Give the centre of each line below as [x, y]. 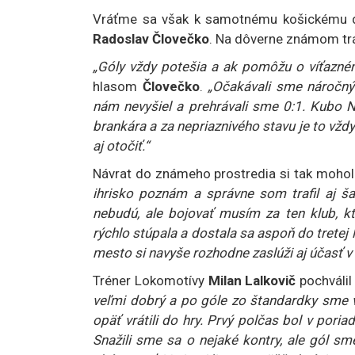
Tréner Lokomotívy [151, 280]
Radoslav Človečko [151, 38]
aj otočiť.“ [121, 145]
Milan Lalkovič [252, 280]
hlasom [118, 86]
